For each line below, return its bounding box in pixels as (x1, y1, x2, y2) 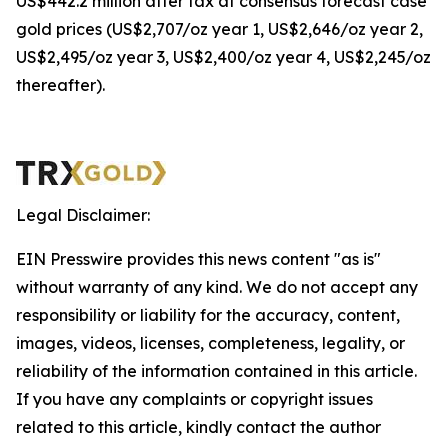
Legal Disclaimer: (16, 205, 150, 225)
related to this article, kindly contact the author (16, 417, 381, 437)
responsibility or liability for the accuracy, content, (16, 305, 400, 325)
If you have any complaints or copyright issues (16, 389, 373, 409)
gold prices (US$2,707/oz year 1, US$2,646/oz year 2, (16, 19, 423, 39)
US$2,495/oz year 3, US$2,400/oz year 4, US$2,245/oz (16, 47, 431, 67)
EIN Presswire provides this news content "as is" (16, 249, 381, 269)
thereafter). (16, 75, 105, 95)
